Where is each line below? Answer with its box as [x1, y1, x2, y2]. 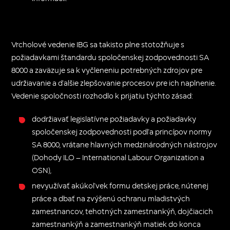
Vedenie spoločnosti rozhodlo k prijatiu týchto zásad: [11, 90, 194, 101]
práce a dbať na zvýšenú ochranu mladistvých [32, 193, 190, 203]
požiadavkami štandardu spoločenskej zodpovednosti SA [11, 52, 209, 62]
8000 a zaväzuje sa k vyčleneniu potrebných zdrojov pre [11, 65, 203, 75]
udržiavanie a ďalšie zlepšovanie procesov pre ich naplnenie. [11, 78, 216, 88]
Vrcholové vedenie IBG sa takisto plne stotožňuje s [11, 39, 185, 49]
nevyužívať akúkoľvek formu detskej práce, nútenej [32, 180, 209, 190]
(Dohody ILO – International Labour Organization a [32, 152, 205, 162]
